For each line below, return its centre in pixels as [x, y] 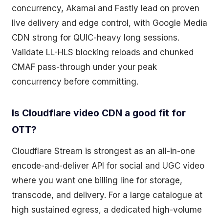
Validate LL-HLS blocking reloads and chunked [103, 53]
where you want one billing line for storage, [97, 181]
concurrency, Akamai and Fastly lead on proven [106, 9]
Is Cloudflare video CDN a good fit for [99, 113]
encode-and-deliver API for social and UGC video [108, 166]
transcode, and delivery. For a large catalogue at [107, 195]
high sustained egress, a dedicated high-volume [107, 210]
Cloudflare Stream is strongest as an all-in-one [103, 151]
